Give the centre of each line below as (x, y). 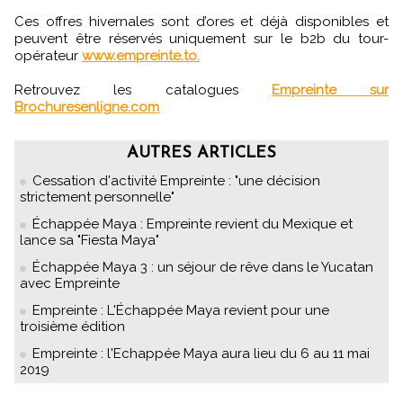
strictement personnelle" (97, 197)
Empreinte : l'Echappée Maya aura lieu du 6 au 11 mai (201, 354)
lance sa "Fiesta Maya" (90, 241)
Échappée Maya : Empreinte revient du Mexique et (193, 224)
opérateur (48, 56)
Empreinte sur (330, 90)
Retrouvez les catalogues (143, 90)
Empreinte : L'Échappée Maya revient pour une (181, 311)
